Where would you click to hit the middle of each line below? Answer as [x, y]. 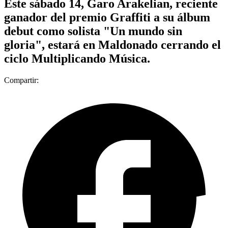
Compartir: [21, 80]
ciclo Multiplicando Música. [77, 58]
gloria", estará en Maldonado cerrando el [112, 45]
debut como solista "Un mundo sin [93, 31]
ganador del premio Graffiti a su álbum [107, 17]
